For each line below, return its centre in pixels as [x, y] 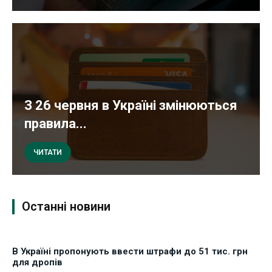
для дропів [37, 262]
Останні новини [66, 206]
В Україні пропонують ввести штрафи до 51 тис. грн [130, 251]
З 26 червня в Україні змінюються [131, 105]
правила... [56, 123]
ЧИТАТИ [48, 152]
